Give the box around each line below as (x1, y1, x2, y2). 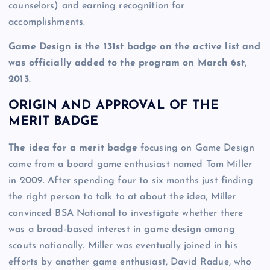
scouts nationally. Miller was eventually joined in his (8, 240, 237, 251)
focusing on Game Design (137, 143, 255, 153)
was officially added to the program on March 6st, (8, 58, 246, 68)
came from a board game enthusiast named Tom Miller (8, 159, 253, 169)
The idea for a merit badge (8, 143, 137, 153)
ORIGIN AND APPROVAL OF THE (8, 99, 219, 113)
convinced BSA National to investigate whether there (8, 208, 243, 218)
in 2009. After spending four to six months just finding (8, 175, 253, 186)
